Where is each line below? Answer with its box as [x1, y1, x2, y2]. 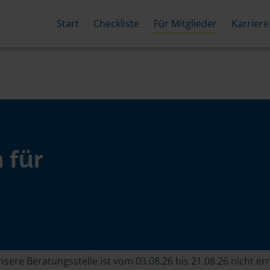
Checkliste [93, 16, 139, 30]
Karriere [231, 16, 269, 30]
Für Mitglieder [153, 16, 217, 30]
